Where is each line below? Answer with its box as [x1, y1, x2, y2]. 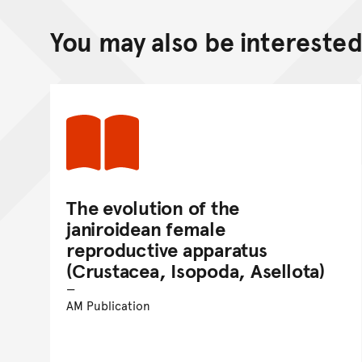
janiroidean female [66, 215, 225, 242]
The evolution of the [66, 194, 240, 221]
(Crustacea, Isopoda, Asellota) [66, 257, 325, 284]
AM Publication [66, 297, 150, 314]
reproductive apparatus [66, 236, 267, 263]
